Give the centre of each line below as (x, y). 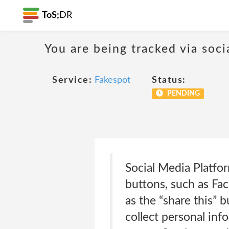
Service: (72, 80)
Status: (169, 80)
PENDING (182, 94)
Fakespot (112, 80)
